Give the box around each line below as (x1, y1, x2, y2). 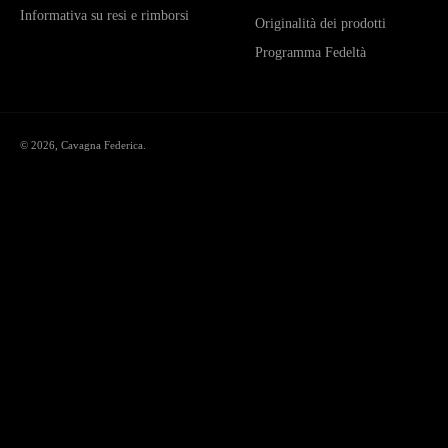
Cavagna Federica (61, 139, 143, 152)
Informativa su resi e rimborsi (20, 8, 189, 24)
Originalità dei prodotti (255, 16, 386, 32)
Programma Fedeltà (255, 45, 366, 61)
